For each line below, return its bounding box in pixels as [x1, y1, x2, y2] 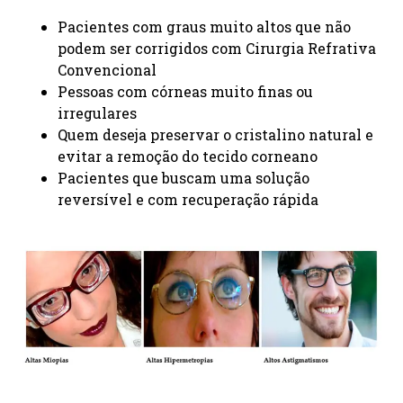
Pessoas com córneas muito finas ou [58, 81, 313, 101]
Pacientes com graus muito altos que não [58, 16, 351, 36]
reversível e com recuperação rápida [58, 189, 318, 209]
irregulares [58, 103, 137, 122]
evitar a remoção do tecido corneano [58, 146, 318, 166]
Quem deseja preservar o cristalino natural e [58, 124, 373, 144]
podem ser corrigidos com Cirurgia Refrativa [58, 38, 376, 58]
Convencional [58, 59, 157, 79]
